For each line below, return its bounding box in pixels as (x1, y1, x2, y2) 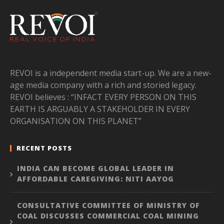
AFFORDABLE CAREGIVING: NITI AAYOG (17, 174, 174, 184)
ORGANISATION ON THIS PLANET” (10, 115, 141, 127)
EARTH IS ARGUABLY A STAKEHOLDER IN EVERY (10, 103, 190, 115)
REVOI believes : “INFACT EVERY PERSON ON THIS (10, 91, 196, 103)
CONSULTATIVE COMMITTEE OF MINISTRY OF (17, 200, 200, 210)
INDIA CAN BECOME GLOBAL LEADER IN (17, 163, 174, 173)
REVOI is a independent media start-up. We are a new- (10, 67, 211, 79)
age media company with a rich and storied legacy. (10, 79, 196, 91)
